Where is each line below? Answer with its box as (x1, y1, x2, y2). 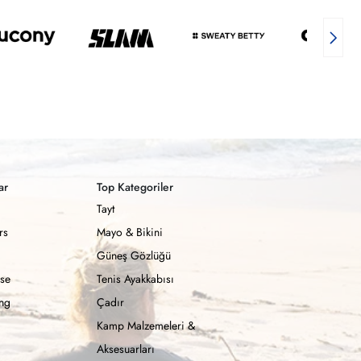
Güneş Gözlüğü (97, 247, 171, 263)
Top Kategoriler (97, 179, 173, 195)
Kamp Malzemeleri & (97, 317, 195, 334)
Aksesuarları (97, 341, 155, 357)
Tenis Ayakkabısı (97, 271, 174, 287)
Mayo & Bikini (97, 224, 163, 240)
